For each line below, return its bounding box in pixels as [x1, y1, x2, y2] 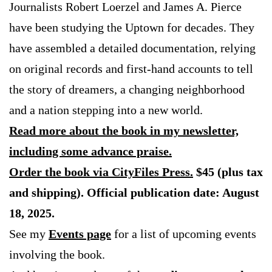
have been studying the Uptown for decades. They [9, 21, 254, 35]
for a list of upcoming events [114, 227, 256, 241]
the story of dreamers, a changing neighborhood [9, 83, 245, 97]
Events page [49, 227, 111, 241]
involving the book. [9, 248, 108, 262]
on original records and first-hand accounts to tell [9, 62, 253, 76]
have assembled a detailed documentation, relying [9, 41, 256, 55]
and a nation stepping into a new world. [9, 103, 203, 117]
